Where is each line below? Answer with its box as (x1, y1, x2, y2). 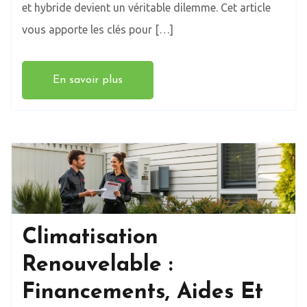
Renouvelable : (22, 254, 173, 277)
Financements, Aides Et (22, 282, 263, 304)
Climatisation (22, 227, 158, 249)
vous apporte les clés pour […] (22, 23, 173, 36)
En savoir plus (53, 74, 123, 86)
